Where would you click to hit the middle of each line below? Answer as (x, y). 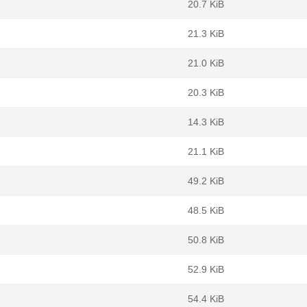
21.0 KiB (206, 63)
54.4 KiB (206, 299)
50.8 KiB (206, 240)
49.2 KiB (206, 181)
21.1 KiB (206, 151)
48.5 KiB (206, 210)
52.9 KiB (206, 269)
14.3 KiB (206, 122)
